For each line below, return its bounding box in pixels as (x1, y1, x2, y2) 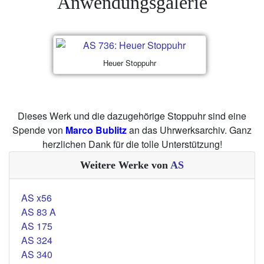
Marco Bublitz (65, 123, 127, 137)
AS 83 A (21, 205, 56, 219)
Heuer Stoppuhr (103, 57, 156, 68)
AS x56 (21, 191, 52, 205)
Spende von (12, 123, 65, 137)
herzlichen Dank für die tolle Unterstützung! (42, 137, 222, 151)
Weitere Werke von (80, 159, 170, 171)
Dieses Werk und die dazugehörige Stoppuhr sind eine (18, 109, 246, 123)
